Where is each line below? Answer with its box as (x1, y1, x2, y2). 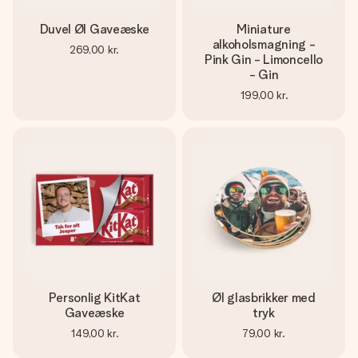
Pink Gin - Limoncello (204, 52, 324, 67)
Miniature (237, 22, 291, 37)
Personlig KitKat (48, 290, 141, 305)
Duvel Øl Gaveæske (39, 22, 149, 37)
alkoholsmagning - (212, 37, 316, 52)
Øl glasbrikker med (212, 290, 316, 305)
